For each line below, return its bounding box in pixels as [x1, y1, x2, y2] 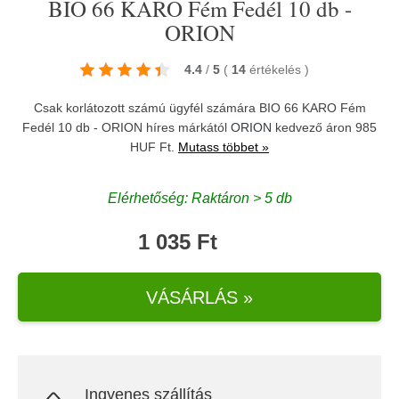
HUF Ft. [130, 140, 178, 154]
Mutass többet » [178, 140, 269, 154]
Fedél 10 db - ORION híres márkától [22, 120, 231, 134]
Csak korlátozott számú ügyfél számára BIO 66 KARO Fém [33, 101, 366, 115]
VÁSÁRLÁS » [146, 287, 253, 307]
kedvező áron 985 [272, 120, 377, 134]
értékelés [248, 62, 305, 77]
